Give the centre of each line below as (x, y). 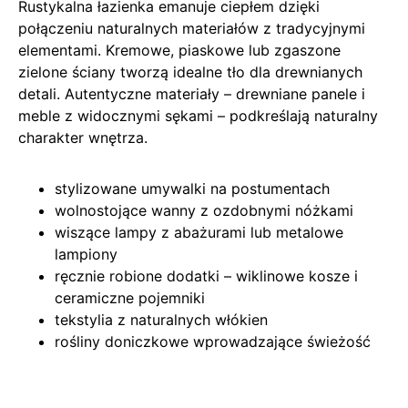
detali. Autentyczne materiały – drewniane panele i (192, 93)
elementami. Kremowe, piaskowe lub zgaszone (179, 50)
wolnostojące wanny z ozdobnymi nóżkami (204, 210)
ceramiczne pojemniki (130, 297)
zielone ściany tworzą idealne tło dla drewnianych (190, 71)
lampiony (86, 254)
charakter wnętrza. (83, 137)
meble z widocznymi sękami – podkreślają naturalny (198, 115)
